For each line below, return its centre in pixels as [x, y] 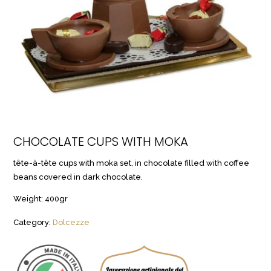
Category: [33, 223]
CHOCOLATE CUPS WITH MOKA [101, 142]
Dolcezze [71, 223]
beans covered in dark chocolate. [78, 177]
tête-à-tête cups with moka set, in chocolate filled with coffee [132, 163]
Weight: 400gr [41, 198]
